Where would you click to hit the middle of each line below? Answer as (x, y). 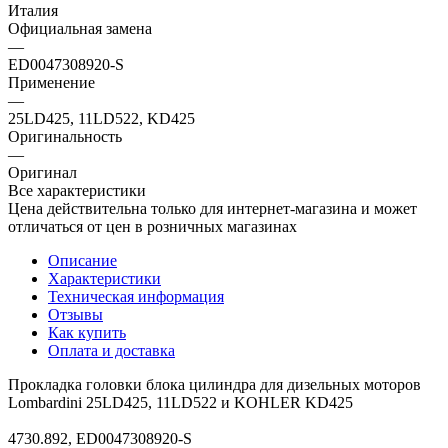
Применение (51, 82)
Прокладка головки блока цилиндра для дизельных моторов (214, 384)
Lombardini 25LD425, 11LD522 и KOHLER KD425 (180, 402)
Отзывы (75, 314)
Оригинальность (65, 136)
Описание (82, 260)
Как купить (87, 332)
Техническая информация (136, 296)
